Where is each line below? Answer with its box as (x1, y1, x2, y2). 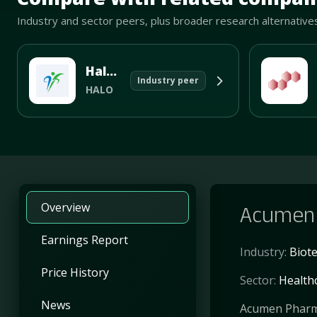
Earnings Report (40, 231, 128, 248)
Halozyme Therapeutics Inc (106, 63, 117, 80)
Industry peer (137, 74, 199, 87)
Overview (40, 199, 90, 215)
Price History (40, 264, 109, 280)
